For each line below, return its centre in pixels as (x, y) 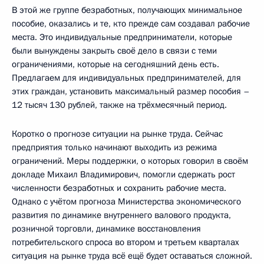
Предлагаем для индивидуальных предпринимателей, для (126, 78)
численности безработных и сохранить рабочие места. (119, 188)
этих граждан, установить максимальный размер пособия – (131, 92)
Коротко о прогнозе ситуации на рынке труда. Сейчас (117, 134)
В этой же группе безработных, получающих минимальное (127, 10)
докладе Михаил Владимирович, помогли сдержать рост (123, 175)
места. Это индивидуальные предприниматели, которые (122, 37)
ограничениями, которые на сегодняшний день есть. (115, 65)
